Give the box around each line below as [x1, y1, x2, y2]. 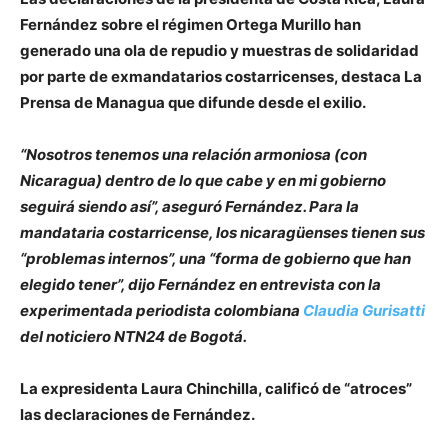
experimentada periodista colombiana [20, 300, 300, 320]
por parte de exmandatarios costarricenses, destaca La [20, 66, 422, 86]
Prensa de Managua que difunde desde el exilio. [20, 92, 369, 112]
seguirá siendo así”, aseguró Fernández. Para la [20, 196, 359, 216]
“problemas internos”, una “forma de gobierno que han [20, 248, 411, 268]
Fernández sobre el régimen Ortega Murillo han [20, 14, 361, 34]
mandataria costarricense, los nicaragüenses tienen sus [20, 222, 425, 242]
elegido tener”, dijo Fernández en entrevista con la [20, 274, 381, 294]
